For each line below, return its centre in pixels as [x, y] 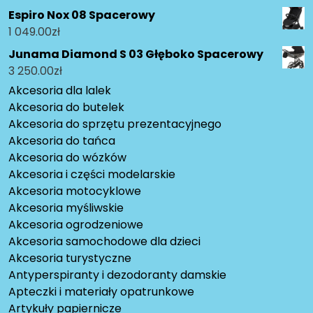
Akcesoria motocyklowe [75, 191]
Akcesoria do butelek [66, 108]
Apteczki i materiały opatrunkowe [101, 292]
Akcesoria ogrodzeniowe [76, 225]
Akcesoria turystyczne [70, 259]
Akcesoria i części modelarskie [92, 175]
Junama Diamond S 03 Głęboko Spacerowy [136, 54]
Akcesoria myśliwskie [66, 208]
